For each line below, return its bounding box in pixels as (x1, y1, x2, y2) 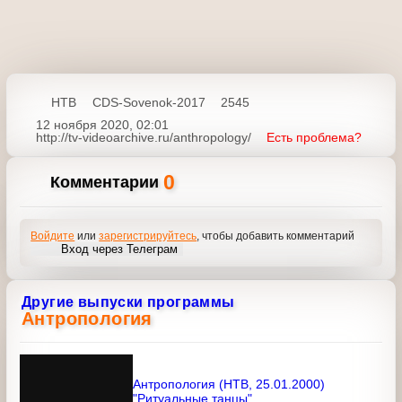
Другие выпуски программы (22, 336, 233, 354)
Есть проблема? (35, 142, 136, 157)
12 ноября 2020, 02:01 (35, 117, 171, 132)
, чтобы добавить (212, 241, 304, 256)
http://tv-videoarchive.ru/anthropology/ (35, 129, 284, 144)
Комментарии (50, 184, 169, 204)
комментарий (31, 255, 106, 269)
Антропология (22, 350, 154, 372)
